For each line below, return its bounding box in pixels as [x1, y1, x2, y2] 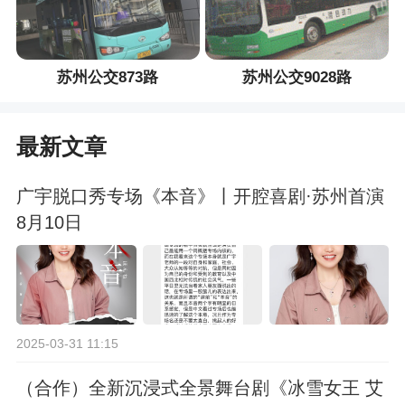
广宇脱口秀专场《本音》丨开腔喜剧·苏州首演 [15, 186, 384, 207]
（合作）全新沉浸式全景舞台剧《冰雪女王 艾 [15, 378, 383, 399]
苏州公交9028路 [241, 69, 352, 87]
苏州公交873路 [57, 69, 159, 87]
